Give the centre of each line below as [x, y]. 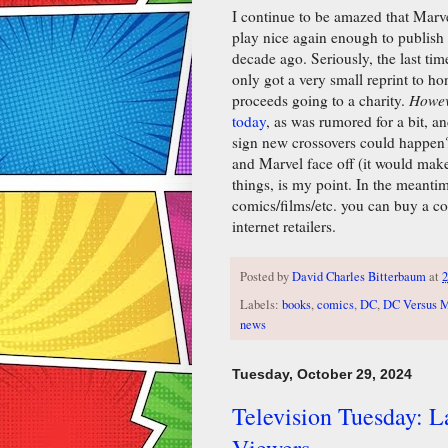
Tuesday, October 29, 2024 [322, 373]
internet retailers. [284, 226]
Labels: [261, 304]
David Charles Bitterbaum [359, 277]
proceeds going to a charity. [320, 100]
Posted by [266, 277]
